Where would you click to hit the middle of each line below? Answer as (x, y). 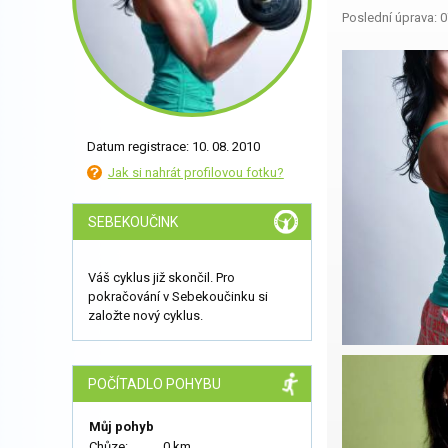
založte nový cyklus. (145, 315)
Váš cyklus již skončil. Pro (161, 277)
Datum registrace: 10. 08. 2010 (173, 146)
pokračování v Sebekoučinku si (178, 296)
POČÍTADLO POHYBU (154, 384)
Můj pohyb (121, 426)
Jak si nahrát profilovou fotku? (195, 172)
